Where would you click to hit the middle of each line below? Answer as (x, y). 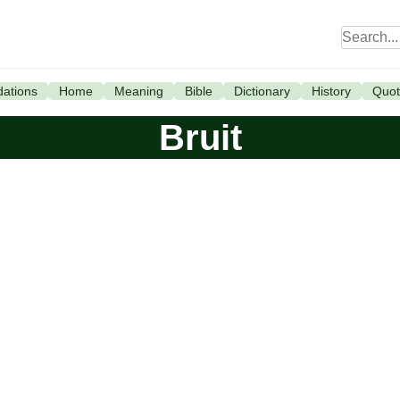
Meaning (138, 91)
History (331, 91)
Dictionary (262, 91)
